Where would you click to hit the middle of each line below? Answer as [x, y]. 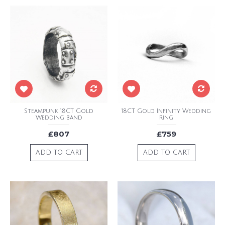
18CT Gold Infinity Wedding [166, 111]
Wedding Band [59, 118]
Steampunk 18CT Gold [59, 111]
